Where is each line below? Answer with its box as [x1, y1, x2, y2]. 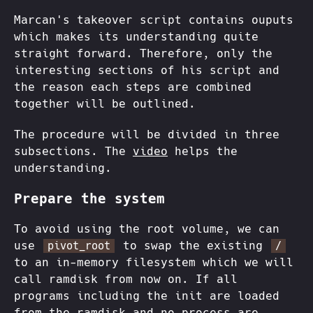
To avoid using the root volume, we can [14, 222, 279, 236]
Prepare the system [14, 191, 165, 208]
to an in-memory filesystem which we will [14, 256, 293, 270]
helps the [168, 145, 238, 159]
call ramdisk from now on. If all [14, 272, 238, 286]
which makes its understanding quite [14, 30, 259, 44]
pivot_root [48, 240, 110, 253]
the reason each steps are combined [14, 80, 252, 94]
